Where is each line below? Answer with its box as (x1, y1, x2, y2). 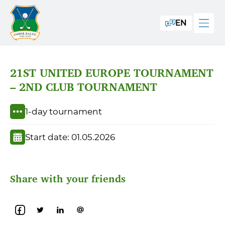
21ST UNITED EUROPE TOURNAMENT (10, 63, 213, 82)
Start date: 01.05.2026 (25, 132, 115, 142)
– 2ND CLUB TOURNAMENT (10, 77, 157, 96)
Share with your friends (10, 170, 126, 187)
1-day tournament (25, 106, 102, 117)
